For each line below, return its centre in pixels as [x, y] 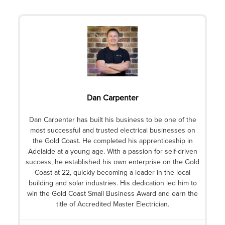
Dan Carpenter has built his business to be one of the [113, 120]
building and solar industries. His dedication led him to [113, 183]
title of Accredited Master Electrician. [113, 204]
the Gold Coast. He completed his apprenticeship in [113, 141]
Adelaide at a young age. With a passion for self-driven [113, 151]
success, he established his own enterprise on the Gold [113, 162]
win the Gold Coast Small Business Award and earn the [113, 194]
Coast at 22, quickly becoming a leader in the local [113, 173]
